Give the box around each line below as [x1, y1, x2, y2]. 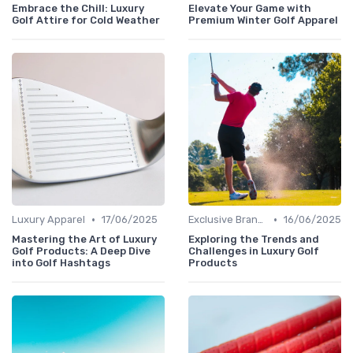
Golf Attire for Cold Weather [12, 14, 160, 27]
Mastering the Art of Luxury [12, 233, 157, 246]
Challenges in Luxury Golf [188, 245, 319, 258]
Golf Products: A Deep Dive [12, 245, 150, 258]
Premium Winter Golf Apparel [188, 14, 338, 27]
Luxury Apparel [12, 214, 85, 226]
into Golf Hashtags [12, 257, 110, 269]
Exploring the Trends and [188, 233, 319, 246]
